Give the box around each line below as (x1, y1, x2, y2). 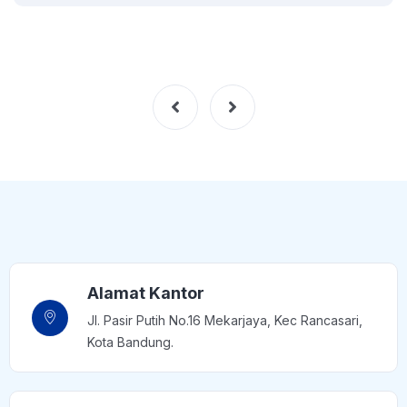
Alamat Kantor (87, 283, 204, 303)
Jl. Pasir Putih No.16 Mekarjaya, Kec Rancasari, (87, 313, 362, 328)
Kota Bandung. (87, 334, 174, 350)
